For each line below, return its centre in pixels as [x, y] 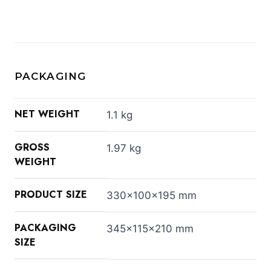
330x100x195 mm [152, 195]
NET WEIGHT [47, 114]
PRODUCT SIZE [51, 194]
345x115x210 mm [150, 228]
